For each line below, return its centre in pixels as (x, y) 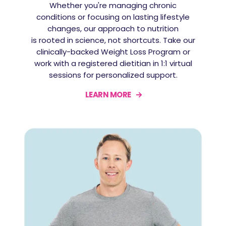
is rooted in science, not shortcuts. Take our (113, 40)
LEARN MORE (108, 94)
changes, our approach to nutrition (113, 29)
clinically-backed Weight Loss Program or (113, 52)
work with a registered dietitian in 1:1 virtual (113, 63)
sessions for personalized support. (113, 75)
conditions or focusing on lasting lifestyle (113, 17)
